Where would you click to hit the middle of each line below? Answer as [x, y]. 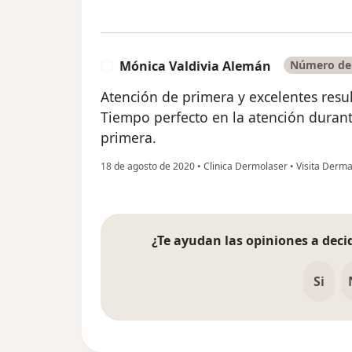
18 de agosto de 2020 [148, 166]
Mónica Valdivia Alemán [195, 66]
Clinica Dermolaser [246, 166]
